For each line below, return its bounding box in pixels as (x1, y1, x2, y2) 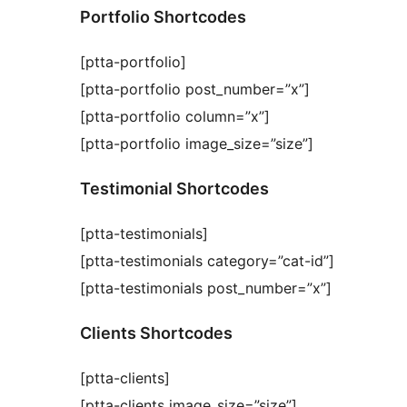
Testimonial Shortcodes (80, 179, 269, 199)
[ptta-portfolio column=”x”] (80, 107, 270, 126)
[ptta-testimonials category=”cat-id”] (80, 252, 334, 271)
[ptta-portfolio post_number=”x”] (80, 80, 310, 99)
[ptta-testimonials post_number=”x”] (80, 279, 332, 298)
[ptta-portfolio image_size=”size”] (80, 134, 313, 154)
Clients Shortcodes (80, 323, 233, 343)
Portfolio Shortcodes (80, 7, 246, 27)
